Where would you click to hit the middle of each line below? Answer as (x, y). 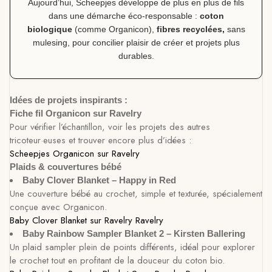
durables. (136, 56)
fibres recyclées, (192, 29)
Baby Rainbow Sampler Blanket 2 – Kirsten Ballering (134, 233)
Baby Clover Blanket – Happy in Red (99, 180)
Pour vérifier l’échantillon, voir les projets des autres (110, 127)
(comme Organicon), (114, 29)
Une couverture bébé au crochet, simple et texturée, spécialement (136, 194)
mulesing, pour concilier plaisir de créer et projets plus (136, 42)
